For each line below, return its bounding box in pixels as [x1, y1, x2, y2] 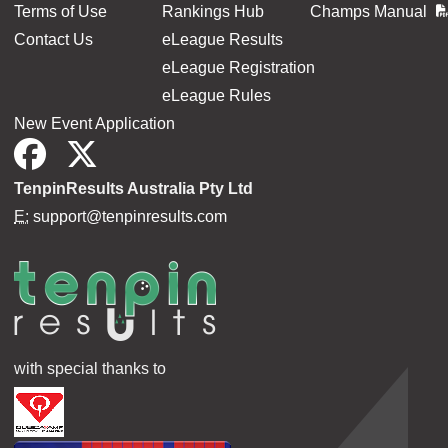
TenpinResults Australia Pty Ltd [14, 179, 253, 197]
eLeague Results [161, 30, 283, 48]
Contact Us [14, 30, 93, 48]
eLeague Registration [161, 58, 315, 76]
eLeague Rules [161, 86, 271, 104]
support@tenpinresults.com [33, 207, 227, 225]
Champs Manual [309, 2, 431, 20]
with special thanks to [14, 359, 166, 377]
